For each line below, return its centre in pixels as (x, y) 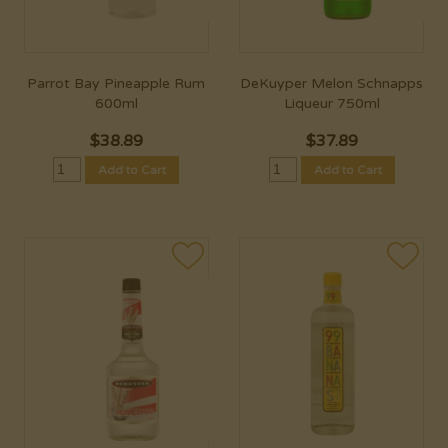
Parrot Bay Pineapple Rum (116, 84)
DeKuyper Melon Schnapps (331, 84)
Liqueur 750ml (331, 104)
